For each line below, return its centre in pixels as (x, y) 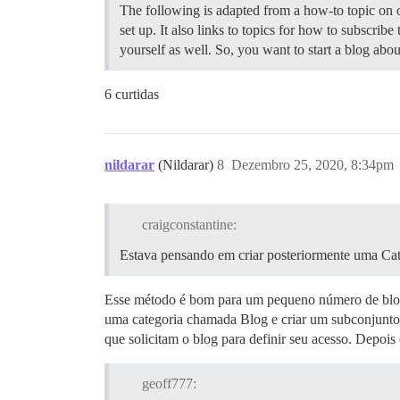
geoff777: (169, 384)
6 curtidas (132, 94)
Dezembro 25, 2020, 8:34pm (312, 164)
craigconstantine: (189, 224)
